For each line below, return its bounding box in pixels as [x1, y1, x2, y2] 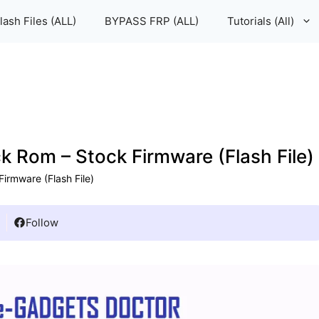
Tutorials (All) [227, 14, 294, 28]
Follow [26, 216, 58, 229]
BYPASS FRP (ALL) [105, 14, 199, 28]
